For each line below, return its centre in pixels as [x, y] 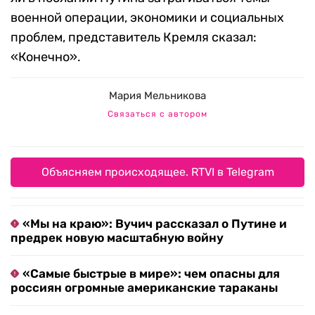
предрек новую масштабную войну [117, 238]
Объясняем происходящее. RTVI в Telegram [157, 172]
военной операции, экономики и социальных [147, 18]
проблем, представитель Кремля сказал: [134, 38]
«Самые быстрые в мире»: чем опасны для [151, 274]
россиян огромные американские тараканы [144, 288]
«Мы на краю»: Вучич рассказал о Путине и [155, 224]
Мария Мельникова [157, 96]
